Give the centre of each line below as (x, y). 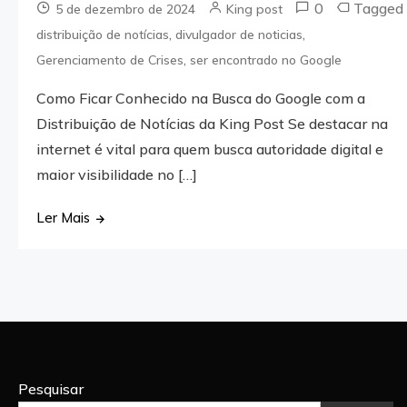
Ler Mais (64, 217)
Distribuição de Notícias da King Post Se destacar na (213, 123)
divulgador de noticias (239, 34)
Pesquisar (51, 388)
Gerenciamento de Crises (110, 60)
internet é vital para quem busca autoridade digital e (210, 149)
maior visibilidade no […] (117, 174)
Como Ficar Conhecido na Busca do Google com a (201, 98)
